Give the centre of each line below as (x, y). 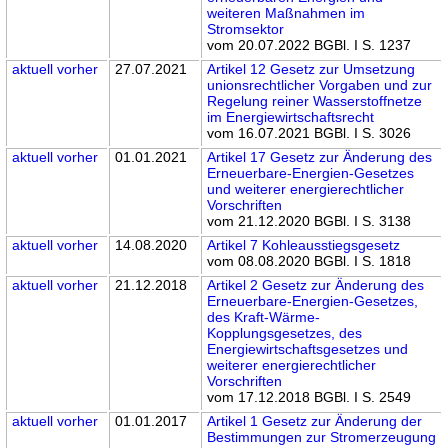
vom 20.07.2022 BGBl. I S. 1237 (309, 45)
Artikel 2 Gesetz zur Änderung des (316, 285)
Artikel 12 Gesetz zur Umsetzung (311, 69)
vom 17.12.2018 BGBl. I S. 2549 (309, 397)
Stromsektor (246, 29)
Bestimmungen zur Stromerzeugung (322, 437)
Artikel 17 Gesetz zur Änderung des (320, 157)
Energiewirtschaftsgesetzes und (308, 349)
